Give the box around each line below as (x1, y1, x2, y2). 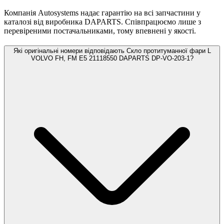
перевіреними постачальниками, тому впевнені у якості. (4, 26, 196, 35)
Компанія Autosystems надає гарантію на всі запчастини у (4, 8, 200, 17)
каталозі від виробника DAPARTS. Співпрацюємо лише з (4, 17, 201, 26)
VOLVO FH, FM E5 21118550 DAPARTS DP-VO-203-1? (30, 54, 193, 62)
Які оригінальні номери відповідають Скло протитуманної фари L (13, 47, 211, 55)
